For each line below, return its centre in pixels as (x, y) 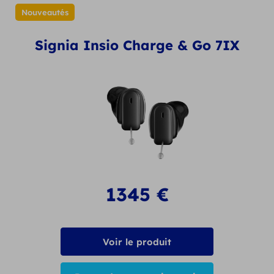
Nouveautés (45, 12)
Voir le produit (137, 242)
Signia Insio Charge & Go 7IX (137, 45)
